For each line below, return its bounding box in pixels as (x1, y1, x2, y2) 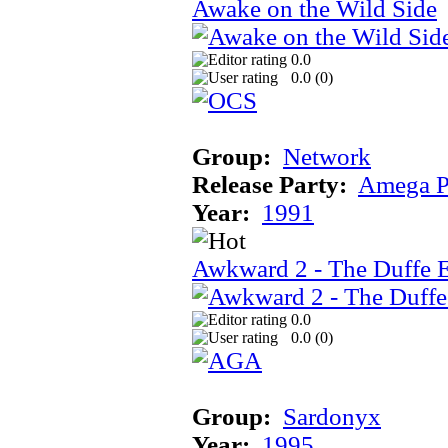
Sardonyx (283, 402, 381, 430)
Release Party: (192, 170, 347, 198)
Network (283, 142, 371, 170)
